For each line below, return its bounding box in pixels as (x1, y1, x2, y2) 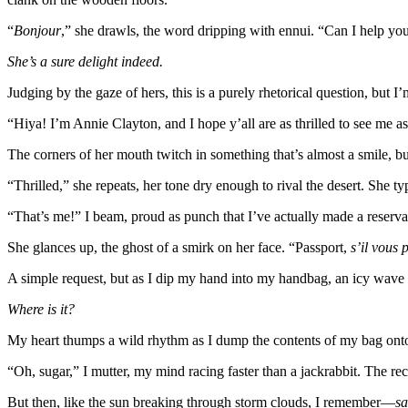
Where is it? (7, 301, 75, 317)
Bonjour (14, 22, 61, 38)
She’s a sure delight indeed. (7, 53, 163, 69)
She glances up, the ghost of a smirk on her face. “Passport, (7, 239, 351, 255)
